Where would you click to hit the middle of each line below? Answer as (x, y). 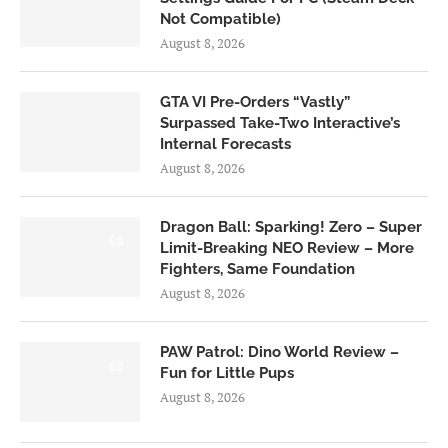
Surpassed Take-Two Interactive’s (280, 123)
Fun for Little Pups (227, 373)
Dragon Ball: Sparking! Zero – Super (291, 227)
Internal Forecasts (225, 144)
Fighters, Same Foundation (257, 269)
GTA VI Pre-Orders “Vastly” (255, 102)
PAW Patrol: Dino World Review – (279, 352)
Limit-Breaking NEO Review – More (287, 248)
